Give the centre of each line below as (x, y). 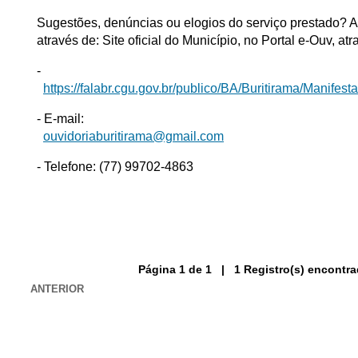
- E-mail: (60, 118)
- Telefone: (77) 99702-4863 (115, 166)
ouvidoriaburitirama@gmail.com (133, 136)
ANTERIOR (57, 288)
